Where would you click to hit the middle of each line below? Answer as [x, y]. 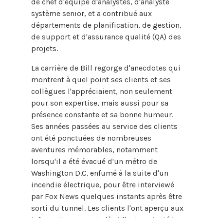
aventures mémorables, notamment [94, 149]
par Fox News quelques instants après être [107, 196]
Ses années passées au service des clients [104, 126]
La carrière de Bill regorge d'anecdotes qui [106, 68]
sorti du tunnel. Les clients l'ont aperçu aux [107, 208]
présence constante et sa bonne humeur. [102, 114]
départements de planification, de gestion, [106, 25]
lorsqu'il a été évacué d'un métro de [94, 161]
